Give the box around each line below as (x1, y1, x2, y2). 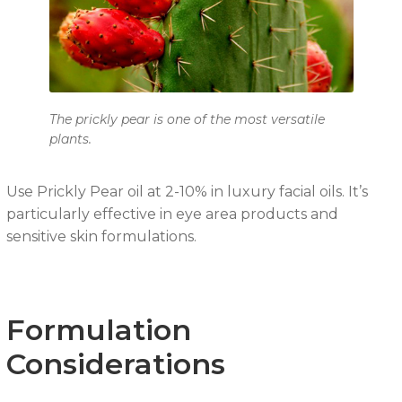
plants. (48, 131, 92, 148)
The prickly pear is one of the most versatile (48, 111, 325, 128)
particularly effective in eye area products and (5, 205, 338, 223)
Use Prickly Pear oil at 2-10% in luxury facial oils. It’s (5, 183, 368, 201)
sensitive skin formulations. (5, 228, 197, 246)
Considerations (5, 346, 225, 382)
